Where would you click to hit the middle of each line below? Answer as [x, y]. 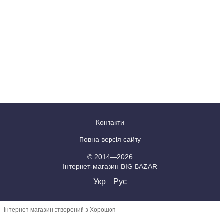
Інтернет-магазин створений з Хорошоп [60, 210]
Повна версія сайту [110, 139]
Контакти [110, 122]
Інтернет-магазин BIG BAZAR [110, 166]
